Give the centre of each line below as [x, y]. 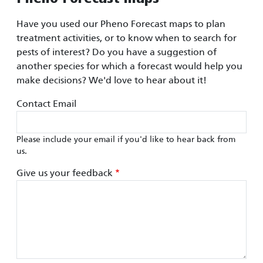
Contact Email [46, 104]
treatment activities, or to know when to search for [127, 38]
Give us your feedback [65, 173]
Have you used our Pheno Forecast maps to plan [121, 24]
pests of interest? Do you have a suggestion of [117, 52]
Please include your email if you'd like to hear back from [126, 139]
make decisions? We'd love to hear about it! [112, 80]
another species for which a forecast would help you [129, 66]
